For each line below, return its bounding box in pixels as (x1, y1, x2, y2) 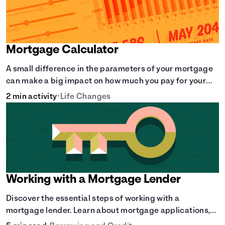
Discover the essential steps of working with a (6, 195, 180, 203)
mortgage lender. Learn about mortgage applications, (6, 207, 210, 215)
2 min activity (6, 93, 57, 101)
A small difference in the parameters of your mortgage (6, 65, 213, 74)
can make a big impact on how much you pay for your (6, 77, 206, 86)
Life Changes (60, 93, 111, 101)
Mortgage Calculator (6, 44, 119, 57)
